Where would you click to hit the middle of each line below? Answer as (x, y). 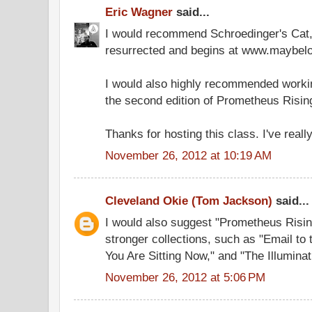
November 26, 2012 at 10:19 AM (188, 155)
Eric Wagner (139, 12)
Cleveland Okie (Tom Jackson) (189, 201)
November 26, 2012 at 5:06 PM (185, 277)
